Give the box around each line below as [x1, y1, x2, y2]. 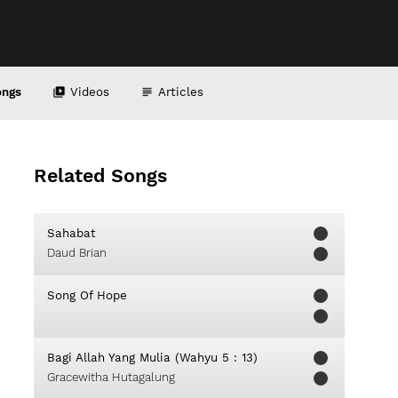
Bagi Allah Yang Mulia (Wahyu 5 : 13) [47, 351, 258, 364]
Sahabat [47, 227, 96, 240]
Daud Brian [47, 246, 107, 259]
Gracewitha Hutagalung [47, 370, 175, 384]
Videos [69, 84, 109, 99]
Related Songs [34, 164, 167, 187]
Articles [157, 84, 203, 99]
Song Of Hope [47, 289, 127, 302]
